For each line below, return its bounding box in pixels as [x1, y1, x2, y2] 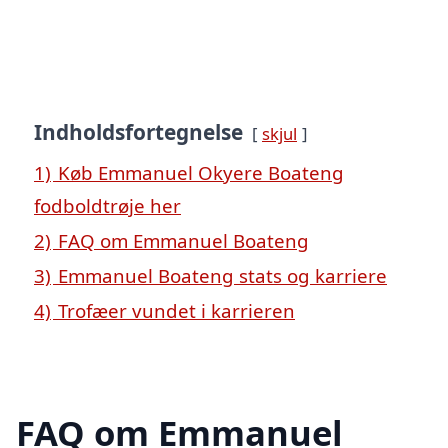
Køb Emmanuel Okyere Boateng [58, 159, 344, 185]
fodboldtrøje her [34, 192, 181, 218]
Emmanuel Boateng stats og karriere [58, 262, 387, 288]
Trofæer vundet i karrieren [58, 297, 295, 323]
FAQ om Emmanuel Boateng [58, 227, 309, 253]
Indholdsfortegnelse [34, 117, 243, 146]
